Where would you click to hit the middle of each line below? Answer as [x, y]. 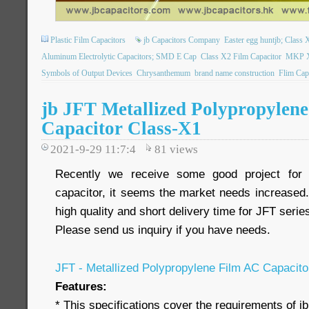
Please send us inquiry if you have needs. [163, 230]
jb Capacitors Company [182, 40]
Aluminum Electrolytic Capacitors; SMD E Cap [119, 57]
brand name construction [235, 73]
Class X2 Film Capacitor [241, 57]
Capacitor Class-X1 [121, 128]
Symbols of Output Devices [87, 73]
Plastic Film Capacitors [88, 40]
